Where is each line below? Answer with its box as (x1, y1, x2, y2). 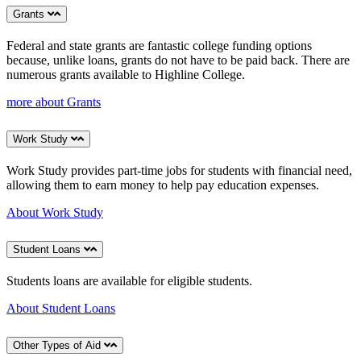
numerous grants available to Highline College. (6, 68, 245, 82)
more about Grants (6, 95, 101, 110)
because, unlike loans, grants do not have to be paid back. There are (6, 53, 350, 68)
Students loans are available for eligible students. (6, 273, 252, 288)
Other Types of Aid (13, 338, 104, 351)
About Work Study (6, 205, 103, 220)
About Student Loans (6, 301, 115, 315)
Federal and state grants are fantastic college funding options (6, 39, 312, 53)
